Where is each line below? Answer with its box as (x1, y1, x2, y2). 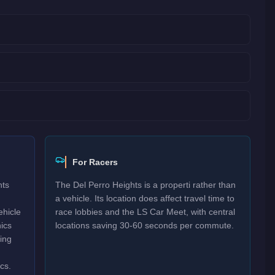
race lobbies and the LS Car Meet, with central (55, 207, 236, 217)
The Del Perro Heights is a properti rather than (55, 180, 236, 190)
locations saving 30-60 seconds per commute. (55, 220, 234, 230)
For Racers (72, 157, 118, 167)
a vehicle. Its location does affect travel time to (55, 193, 235, 203)
